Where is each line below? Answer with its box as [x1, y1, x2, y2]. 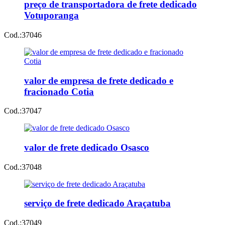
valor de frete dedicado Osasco [24, 142, 149, 153]
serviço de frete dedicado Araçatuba [24, 198, 171, 209]
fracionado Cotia [24, 86, 94, 97]
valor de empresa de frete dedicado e [24, 75, 173, 86]
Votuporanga [24, 10, 79, 21]
